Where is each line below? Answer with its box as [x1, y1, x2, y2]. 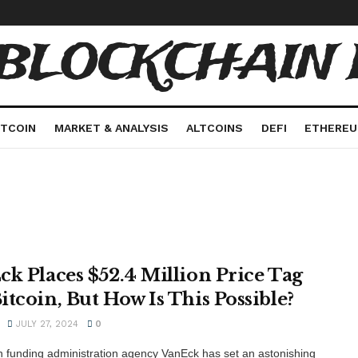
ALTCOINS [186, 121, 244, 134]
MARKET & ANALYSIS [54, 121, 169, 134]
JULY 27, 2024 [13, 319, 78, 329]
